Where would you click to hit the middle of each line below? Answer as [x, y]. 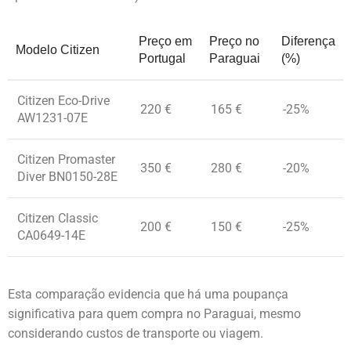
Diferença [308, 42]
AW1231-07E [52, 118]
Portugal [162, 59]
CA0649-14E [51, 236]
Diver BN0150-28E [67, 177]
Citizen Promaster [66, 160]
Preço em [165, 42]
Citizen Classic [58, 219]
